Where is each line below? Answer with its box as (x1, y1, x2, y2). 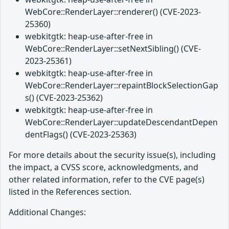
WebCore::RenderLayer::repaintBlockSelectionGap (25, 80, 218, 91)
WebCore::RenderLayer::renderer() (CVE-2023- (25, 6, 201, 18)
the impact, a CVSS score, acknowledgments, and (9, 162, 198, 173)
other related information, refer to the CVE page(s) (9, 174, 204, 186)
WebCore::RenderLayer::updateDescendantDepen (25, 117, 218, 128)
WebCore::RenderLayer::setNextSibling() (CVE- (25, 43, 201, 55)
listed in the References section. (9, 186, 131, 198)
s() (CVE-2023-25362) (25, 92, 103, 104)
